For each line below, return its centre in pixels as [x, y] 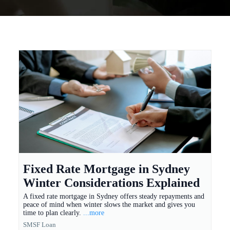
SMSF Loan [40, 225]
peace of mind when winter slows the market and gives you [109, 205]
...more [94, 213]
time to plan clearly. [53, 213]
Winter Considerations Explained [111, 183]
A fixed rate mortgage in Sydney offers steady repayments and [114, 197]
